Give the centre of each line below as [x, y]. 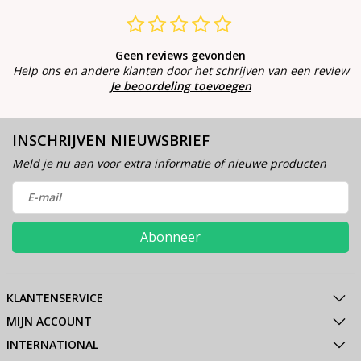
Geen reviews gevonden [180, 55]
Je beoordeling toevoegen [180, 85]
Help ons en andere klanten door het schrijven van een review [180, 70]
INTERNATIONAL [52, 344]
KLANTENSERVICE [54, 297]
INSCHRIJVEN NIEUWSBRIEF [111, 140]
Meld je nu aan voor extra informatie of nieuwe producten [169, 163]
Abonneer [170, 237]
